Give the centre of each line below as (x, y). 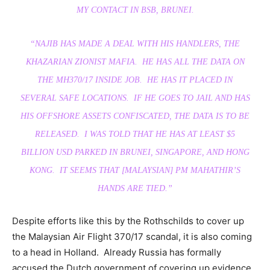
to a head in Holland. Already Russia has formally (117, 253)
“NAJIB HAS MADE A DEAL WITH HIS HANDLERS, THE (135, 44)
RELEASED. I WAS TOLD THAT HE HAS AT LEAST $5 (135, 134)
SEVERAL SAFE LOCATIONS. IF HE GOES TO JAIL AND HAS (135, 98)
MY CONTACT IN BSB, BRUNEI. (135, 10)
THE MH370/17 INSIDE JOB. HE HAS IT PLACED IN (135, 80)
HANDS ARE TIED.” (135, 189)
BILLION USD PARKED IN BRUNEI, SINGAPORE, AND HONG (135, 152)
